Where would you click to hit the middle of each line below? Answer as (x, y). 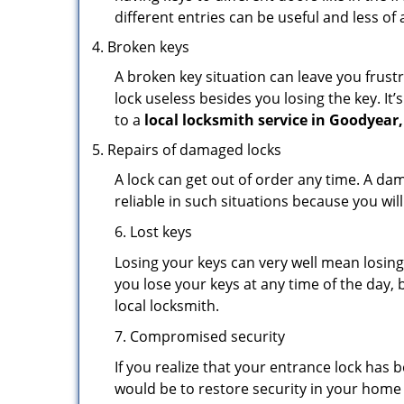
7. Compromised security (200, 336)
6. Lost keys (153, 232)
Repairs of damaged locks (194, 150)
